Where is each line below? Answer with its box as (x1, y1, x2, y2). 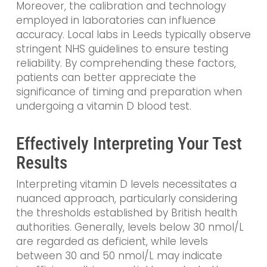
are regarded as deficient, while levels (15, 234, 208, 249)
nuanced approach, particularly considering (15, 191, 237, 206)
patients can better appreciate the (15, 70, 196, 85)
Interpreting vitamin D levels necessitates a (15, 177, 237, 192)
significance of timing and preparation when (15, 84, 242, 99)
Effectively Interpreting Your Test (15, 133, 242, 154)
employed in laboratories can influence (15, 13, 216, 27)
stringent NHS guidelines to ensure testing (15, 41, 228, 56)
